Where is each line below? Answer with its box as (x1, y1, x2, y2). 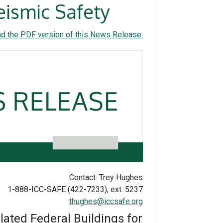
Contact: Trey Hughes (69, 172, 143, 182)
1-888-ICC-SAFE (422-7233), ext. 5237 (7, 184, 143, 194)
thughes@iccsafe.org (69, 196, 143, 206)
